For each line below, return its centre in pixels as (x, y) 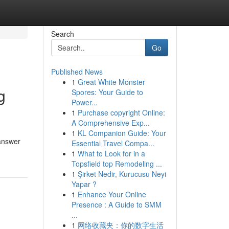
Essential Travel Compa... (113, 143)
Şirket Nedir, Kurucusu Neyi (122, 174)
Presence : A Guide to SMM (116, 204)
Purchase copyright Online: (121, 112)
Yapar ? (84, 184)
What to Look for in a (111, 153)
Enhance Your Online (112, 194)
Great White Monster (111, 82)
